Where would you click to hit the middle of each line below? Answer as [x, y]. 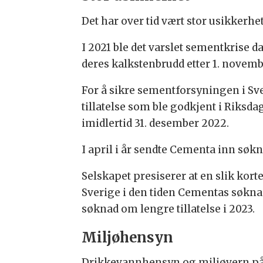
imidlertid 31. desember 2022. [156, 123]
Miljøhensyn [128, 237]
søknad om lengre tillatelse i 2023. [168, 209]
